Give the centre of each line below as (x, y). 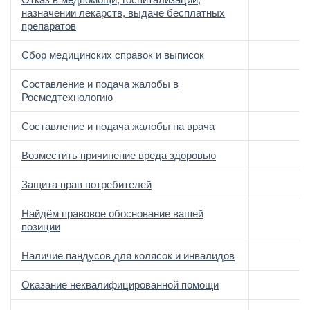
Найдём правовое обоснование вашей (112, 213)
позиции (41, 227)
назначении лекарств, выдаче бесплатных (123, 13)
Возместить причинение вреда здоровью (119, 155)
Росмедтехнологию (67, 97)
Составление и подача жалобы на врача (118, 126)
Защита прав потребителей (86, 184)
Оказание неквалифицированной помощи (120, 285)
